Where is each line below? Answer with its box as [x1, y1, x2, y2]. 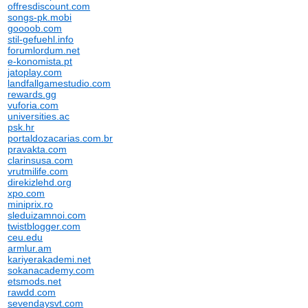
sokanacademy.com [8, 265, 95, 276]
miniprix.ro [8, 199, 54, 210]
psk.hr [8, 122, 35, 133]
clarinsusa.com [8, 155, 74, 166]
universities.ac [8, 111, 70, 122]
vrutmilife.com [8, 166, 69, 177]
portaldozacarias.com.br [8, 133, 113, 144]
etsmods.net [8, 276, 62, 287]
